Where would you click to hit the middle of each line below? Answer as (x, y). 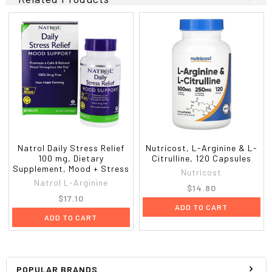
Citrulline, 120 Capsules (201, 158)
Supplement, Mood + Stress (71, 168)
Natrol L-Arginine (71, 182)
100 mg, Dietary (71, 158)
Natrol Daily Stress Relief (71, 148)
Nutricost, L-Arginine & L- (201, 148)
